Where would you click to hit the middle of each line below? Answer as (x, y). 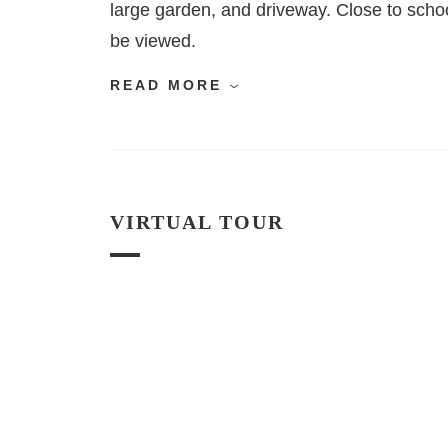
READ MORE (169, 85)
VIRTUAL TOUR (196, 222)
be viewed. (152, 41)
